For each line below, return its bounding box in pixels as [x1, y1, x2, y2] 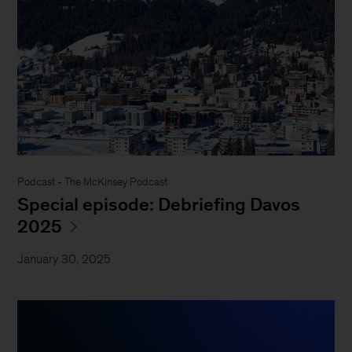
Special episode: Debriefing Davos [17, 194, 301, 215]
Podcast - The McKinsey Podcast [17, 176, 168, 189]
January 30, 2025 [17, 252, 112, 266]
